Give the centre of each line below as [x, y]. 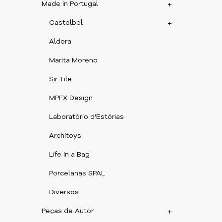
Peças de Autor [68, 211]
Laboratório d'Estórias [87, 117]
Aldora [60, 42]
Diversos [64, 192]
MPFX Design [71, 98]
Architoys [65, 136]
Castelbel [66, 23]
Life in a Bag [70, 155]
